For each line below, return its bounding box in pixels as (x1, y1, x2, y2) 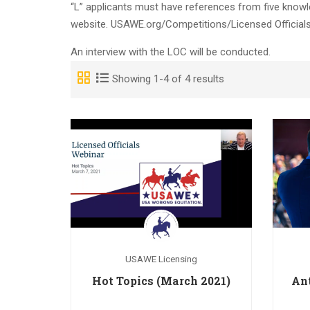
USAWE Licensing (125, 253, 198, 264)
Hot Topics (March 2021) (92, 273, 231, 288)
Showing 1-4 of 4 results (112, 73, 224, 85)
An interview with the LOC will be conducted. (71, 45, 271, 58)
